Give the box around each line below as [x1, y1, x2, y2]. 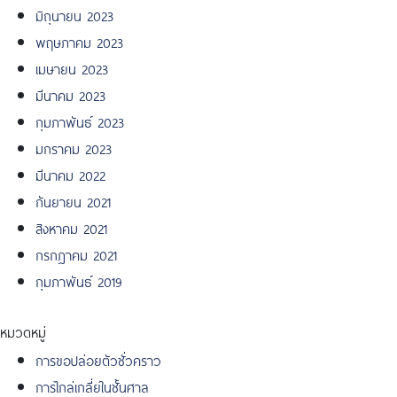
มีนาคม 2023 [35, 82, 105, 105]
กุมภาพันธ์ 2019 [35, 269, 122, 292]
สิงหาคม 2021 [35, 215, 107, 238]
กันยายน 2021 [35, 189, 111, 212]
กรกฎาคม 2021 [35, 242, 117, 265]
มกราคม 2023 [35, 136, 112, 159]
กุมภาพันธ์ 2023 [35, 109, 124, 132]
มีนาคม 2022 [35, 162, 105, 185]
